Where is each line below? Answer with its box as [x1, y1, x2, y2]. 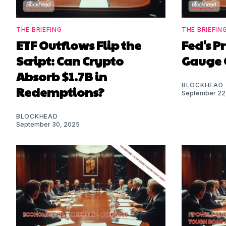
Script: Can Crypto [16, 51, 124, 69]
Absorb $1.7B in [16, 67, 107, 85]
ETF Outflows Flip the [16, 36, 141, 53]
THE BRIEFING [16, 25, 62, 33]
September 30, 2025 [16, 120, 80, 128]
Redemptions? [16, 83, 104, 100]
